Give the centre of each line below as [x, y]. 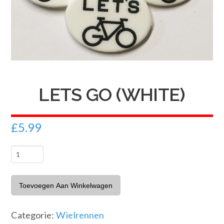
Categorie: [34, 215]
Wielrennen [80, 215]
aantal [23, 198]
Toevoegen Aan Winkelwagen [66, 185]
